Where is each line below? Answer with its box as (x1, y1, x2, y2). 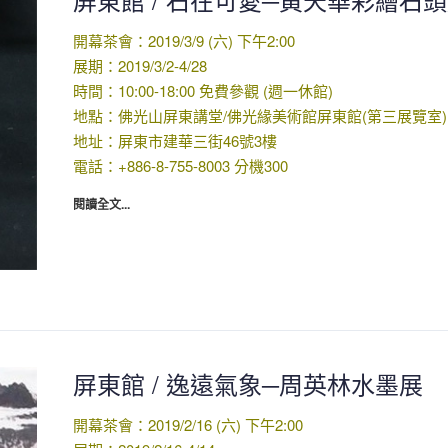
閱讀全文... (72, 195, 130, 214)
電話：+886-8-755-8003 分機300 (72, 155, 288, 177)
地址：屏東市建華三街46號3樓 (72, 130, 277, 152)
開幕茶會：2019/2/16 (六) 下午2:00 (72, 414, 303, 436)
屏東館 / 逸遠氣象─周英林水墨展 (72, 366, 423, 402)
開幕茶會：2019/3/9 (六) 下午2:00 (72, 30, 295, 52)
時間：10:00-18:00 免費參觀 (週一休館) (72, 80, 333, 102)
